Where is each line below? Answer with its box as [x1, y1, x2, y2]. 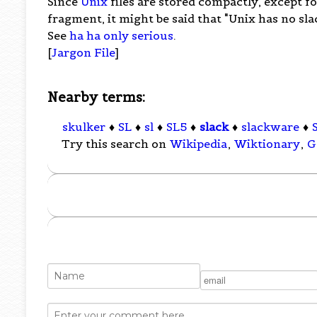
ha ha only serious [69, 28, 174, 42]
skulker [62, 120, 106, 134]
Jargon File [52, 45, 115, 59]
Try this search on [62, 137, 170, 151]
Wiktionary [234, 137, 301, 151]
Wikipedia [170, 137, 228, 151]
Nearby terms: [47, 88, 146, 105]
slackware [241, 120, 300, 134]
